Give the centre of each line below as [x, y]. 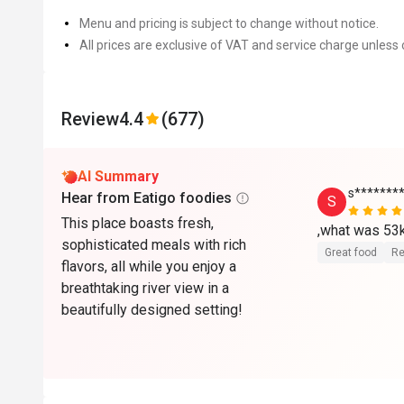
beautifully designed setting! [152, 310]
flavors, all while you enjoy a [149, 266]
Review [90, 119]
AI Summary [118, 176]
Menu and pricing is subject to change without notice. [229, 23]
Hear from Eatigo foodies [147, 198]
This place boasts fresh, [138, 223]
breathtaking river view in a [145, 288]
